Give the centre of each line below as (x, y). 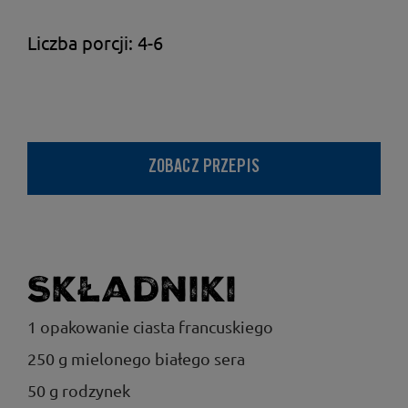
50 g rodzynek (79, 390)
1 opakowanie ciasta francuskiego (150, 326)
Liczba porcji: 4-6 (95, 42)
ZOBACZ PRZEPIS (204, 168)
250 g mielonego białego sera (136, 358)
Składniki (133, 290)
